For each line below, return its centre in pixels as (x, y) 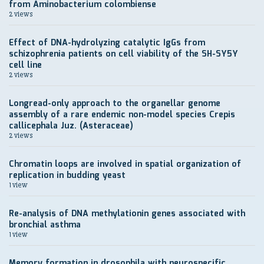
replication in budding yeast (67, 176)
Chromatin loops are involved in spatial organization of (125, 164)
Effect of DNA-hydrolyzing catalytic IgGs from (107, 43)
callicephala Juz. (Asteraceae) (71, 126)
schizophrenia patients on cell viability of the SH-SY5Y (123, 54)
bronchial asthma (45, 225)
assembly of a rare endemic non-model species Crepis (122, 115)
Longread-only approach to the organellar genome (115, 104)
